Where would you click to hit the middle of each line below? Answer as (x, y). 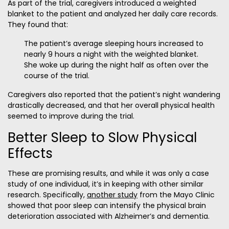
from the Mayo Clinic (176, 195)
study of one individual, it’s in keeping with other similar (106, 184)
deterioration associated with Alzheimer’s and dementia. (109, 216)
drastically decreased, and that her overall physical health (111, 106)
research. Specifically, (47, 195)
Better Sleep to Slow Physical (102, 138)
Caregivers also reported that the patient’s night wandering (114, 95)
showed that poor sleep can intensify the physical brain (107, 206)
